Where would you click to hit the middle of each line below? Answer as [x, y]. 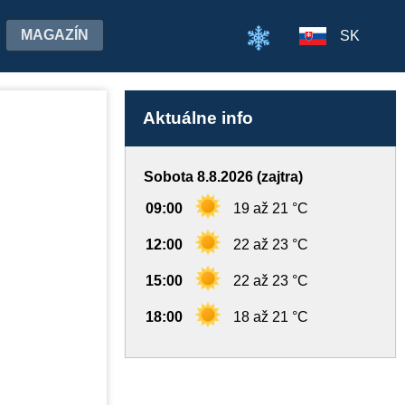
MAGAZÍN [55, 35]
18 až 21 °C [271, 317]
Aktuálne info [198, 118]
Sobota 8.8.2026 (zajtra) [223, 177]
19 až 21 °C [271, 208]
